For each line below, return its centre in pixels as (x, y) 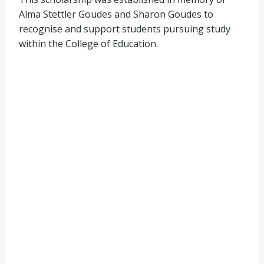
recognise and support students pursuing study (125, 29)
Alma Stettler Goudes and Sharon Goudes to (116, 14)
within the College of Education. (88, 44)
